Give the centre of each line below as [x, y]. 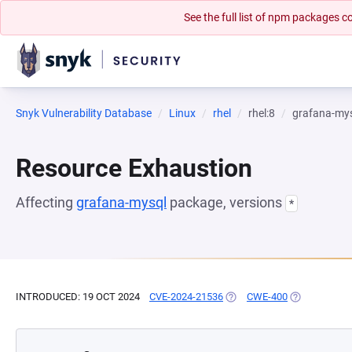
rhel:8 [262, 113]
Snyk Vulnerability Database [84, 113]
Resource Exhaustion [134, 168]
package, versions [226, 202]
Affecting [46, 202]
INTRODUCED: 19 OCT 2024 [78, 297]
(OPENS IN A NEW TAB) [277, 297]
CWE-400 [267, 297]
